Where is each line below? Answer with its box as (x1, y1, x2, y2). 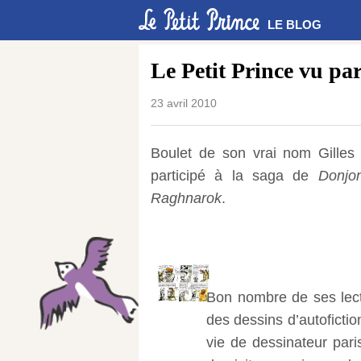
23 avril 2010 (151, 97, 217, 110)
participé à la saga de (151, 168, 318, 184)
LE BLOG (268, 18, 322, 31)
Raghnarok (151, 190, 222, 206)
